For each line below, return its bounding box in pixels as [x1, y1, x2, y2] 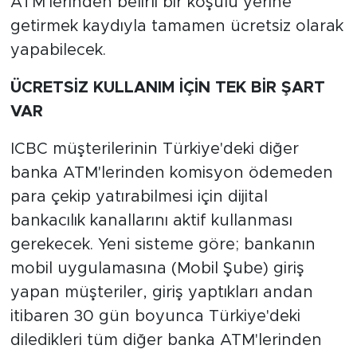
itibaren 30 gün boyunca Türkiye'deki [10, 308, 300, 324]
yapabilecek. [10, 41, 106, 58]
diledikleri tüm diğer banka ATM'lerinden [10, 331, 322, 348]
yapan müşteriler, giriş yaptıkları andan [10, 284, 313, 300]
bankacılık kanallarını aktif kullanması [10, 212, 292, 229]
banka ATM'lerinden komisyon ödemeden [10, 164, 333, 181]
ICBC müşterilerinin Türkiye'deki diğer [10, 140, 299, 157]
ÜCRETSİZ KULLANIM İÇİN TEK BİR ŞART [10, 79, 325, 96]
